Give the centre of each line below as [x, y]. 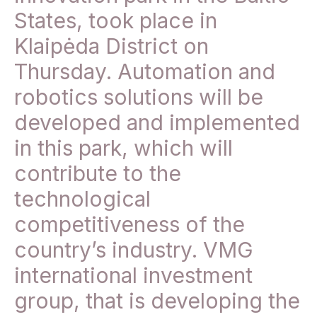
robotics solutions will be [139, 97]
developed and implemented [157, 123]
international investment [133, 276]
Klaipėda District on [111, 46]
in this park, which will [123, 148]
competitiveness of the [129, 225]
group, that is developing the [157, 301]
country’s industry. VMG [134, 250]
